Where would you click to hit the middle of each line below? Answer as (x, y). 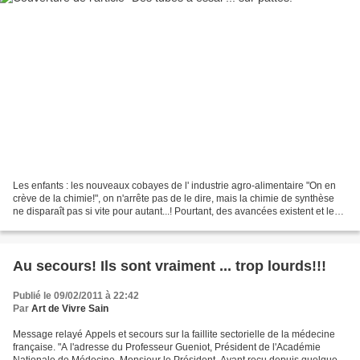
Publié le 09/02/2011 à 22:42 (76, 296)
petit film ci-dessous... (59, 225)
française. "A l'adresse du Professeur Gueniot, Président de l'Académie (167, 348)
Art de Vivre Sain (70, 309)
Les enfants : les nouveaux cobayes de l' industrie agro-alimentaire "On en (174, 186)
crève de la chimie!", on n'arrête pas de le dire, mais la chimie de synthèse (174, 199)
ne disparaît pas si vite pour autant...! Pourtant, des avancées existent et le (174, 212)
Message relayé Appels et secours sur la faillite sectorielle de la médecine (174, 335)
